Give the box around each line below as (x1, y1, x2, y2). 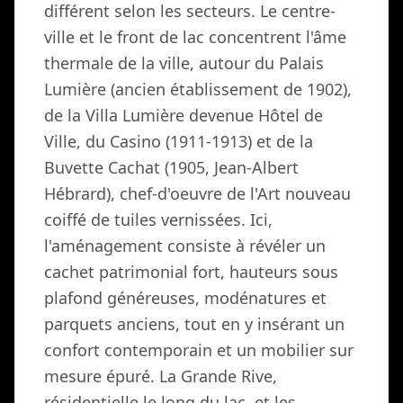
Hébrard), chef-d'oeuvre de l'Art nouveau (44, 183, 351, 205)
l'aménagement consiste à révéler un (44, 235, 326, 257)
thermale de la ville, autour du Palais (44, 52, 324, 75)
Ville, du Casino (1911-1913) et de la (44, 130, 313, 153)
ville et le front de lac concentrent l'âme (44, 26, 346, 49)
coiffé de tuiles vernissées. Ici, (44, 209, 273, 231)
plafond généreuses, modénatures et (44, 287, 327, 309)
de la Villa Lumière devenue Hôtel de (44, 104, 323, 127)
